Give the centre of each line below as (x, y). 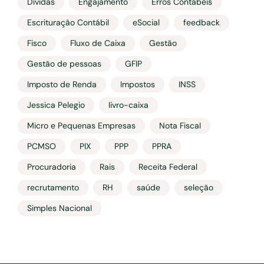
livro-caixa (128, 105)
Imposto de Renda (62, 84)
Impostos (138, 84)
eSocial (146, 22)
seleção (199, 187)
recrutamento (53, 187)
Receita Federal (168, 167)
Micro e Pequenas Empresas (81, 126)
